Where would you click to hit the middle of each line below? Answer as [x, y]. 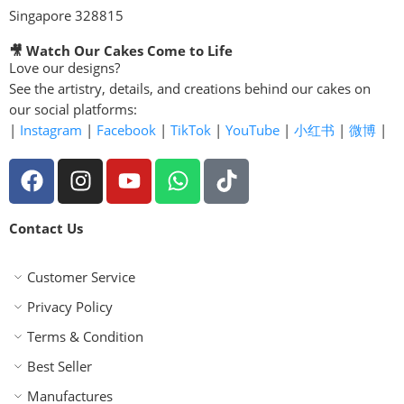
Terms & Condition [85, 336]
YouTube [252, 130]
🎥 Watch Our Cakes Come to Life [121, 50]
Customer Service [81, 277]
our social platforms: [73, 109]
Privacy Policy [70, 307]
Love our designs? [64, 68]
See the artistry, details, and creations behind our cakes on [190, 88]
